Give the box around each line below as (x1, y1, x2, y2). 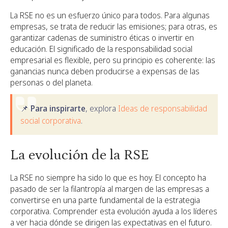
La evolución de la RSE (10, 147, 149, 163)
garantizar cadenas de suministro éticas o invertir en (10, 32, 194, 43)
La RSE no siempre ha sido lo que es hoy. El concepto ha (10, 172, 206, 183)
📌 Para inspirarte (20, 103, 85, 114)
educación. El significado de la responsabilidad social (10, 43, 192, 54)
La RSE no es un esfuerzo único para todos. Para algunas (10, 10, 210, 21)
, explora (85, 103, 116, 114)
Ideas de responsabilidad (116, 103, 207, 114)
